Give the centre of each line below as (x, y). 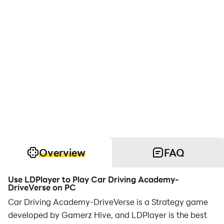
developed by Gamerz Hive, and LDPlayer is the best (107, 215)
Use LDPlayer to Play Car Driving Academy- (93, 179)
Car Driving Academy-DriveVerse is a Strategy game (108, 202)
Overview (62, 152)
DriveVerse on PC (42, 187)
